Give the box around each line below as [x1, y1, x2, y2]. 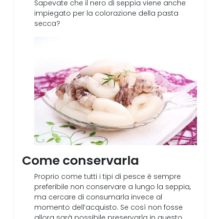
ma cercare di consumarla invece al [34, 193, 162, 202]
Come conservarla [22, 153, 139, 169]
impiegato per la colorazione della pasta [34, 9, 178, 18]
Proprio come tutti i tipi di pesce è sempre [34, 173, 181, 181]
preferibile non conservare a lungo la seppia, [34, 183, 191, 192]
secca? [34, 20, 60, 28]
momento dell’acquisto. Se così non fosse [34, 203, 183, 212]
